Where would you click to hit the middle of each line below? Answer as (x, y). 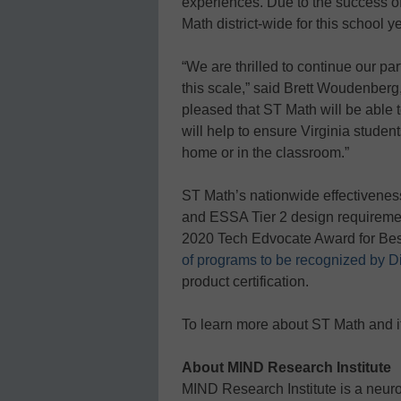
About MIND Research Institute (286, 367)
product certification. (245, 281)
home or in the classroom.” (265, 152)
